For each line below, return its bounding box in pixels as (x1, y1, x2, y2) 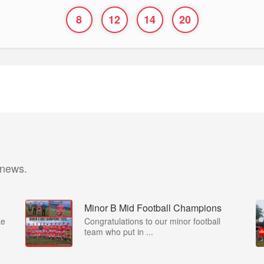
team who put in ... (84, 226, 153, 237)
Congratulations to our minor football (84, 215, 220, 227)
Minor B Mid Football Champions (84, 201, 222, 214)
